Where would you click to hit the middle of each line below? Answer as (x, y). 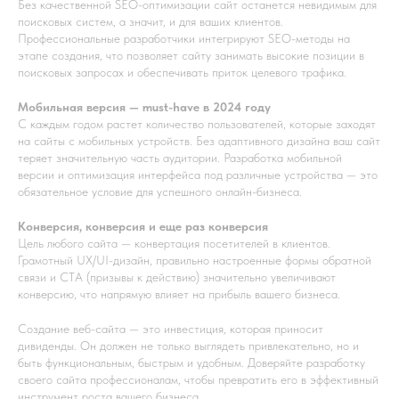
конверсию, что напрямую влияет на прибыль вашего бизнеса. (179, 294)
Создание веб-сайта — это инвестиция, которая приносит (171, 329)
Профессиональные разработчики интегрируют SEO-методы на (184, 39)
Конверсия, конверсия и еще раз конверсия (143, 227)
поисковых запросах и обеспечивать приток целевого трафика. (182, 73)
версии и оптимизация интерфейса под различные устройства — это (198, 175)
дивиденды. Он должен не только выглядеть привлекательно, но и (188, 346)
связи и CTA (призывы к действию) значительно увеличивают (177, 277)
